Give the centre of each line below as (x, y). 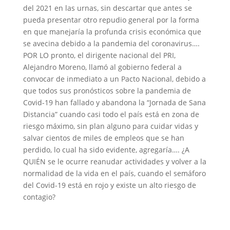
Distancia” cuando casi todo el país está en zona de (111, 114)
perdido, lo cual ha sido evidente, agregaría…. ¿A (106, 150)
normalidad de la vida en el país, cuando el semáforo (114, 173)
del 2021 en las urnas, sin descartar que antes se (107, 8)
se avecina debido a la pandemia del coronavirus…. (111, 43)
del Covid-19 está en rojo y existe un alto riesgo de (109, 185)
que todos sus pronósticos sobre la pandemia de (107, 91)
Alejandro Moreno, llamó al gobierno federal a (102, 67)
